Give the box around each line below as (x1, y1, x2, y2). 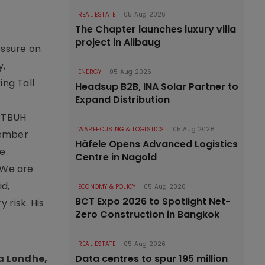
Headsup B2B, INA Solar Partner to (75, 80, 238, 93)
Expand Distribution (75, 93, 170, 106)
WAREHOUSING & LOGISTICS (78, 125, 164, 134)
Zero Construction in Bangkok (75, 208, 219, 221)
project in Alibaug (75, 35, 160, 49)
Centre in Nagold (75, 150, 157, 164)
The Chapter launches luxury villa (75, 22, 236, 36)
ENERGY (78, 67, 102, 76)
